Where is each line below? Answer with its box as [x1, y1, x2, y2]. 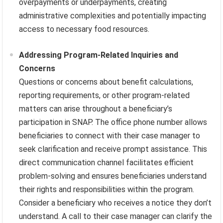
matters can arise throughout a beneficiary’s [19, 104, 173, 113]
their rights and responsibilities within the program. [19, 184, 195, 194]
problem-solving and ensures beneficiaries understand [19, 171, 207, 181]
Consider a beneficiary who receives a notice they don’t [19, 198, 212, 208]
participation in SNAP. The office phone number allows [19, 117, 208, 127]
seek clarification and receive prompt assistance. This [19, 144, 208, 154]
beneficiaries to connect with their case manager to [19, 130, 201, 140]
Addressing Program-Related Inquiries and [19, 50, 179, 60]
